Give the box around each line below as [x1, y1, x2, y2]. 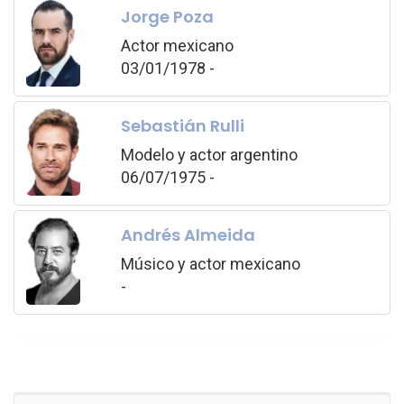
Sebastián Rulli [120, 115, 244, 138]
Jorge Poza [120, 5, 214, 29]
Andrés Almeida [120, 224, 255, 247]
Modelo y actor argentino [120, 145, 298, 165]
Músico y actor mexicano [120, 254, 300, 274]
